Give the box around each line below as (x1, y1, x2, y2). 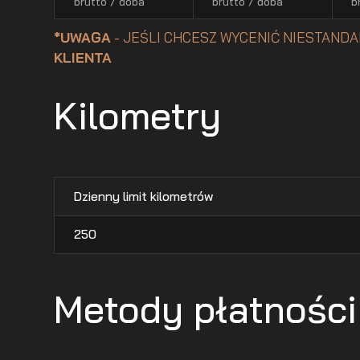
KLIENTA (54, 49, 112, 67)
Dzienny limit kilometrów (73, 187, 213, 204)
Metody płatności (54, 284, 358, 333)
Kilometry (54, 92, 222, 140)
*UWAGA (54, 29, 112, 47)
